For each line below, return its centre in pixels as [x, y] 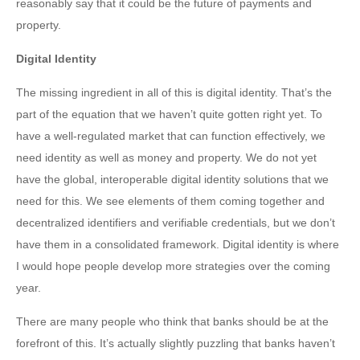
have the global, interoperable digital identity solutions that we [172, 180]
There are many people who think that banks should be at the [172, 322]
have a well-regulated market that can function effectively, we [171, 136]
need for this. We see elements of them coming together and [170, 201]
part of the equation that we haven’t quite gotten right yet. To [169, 115]
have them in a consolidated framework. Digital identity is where [178, 245]
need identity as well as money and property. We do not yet [166, 158]
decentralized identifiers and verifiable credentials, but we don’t [176, 223]
